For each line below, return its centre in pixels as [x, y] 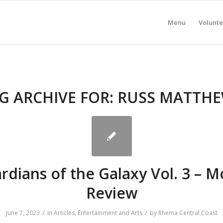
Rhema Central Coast [188, 213]
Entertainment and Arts [110, 213]
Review [111, 193]
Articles [64, 213]
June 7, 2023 [23, 213]
